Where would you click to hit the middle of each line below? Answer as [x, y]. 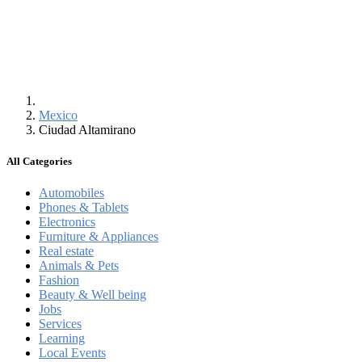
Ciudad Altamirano [90, 130]
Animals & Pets [79, 266]
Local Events [72, 353]
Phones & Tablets [84, 208]
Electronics [67, 222]
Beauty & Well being [93, 295]
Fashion [59, 280]
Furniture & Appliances [99, 237]
